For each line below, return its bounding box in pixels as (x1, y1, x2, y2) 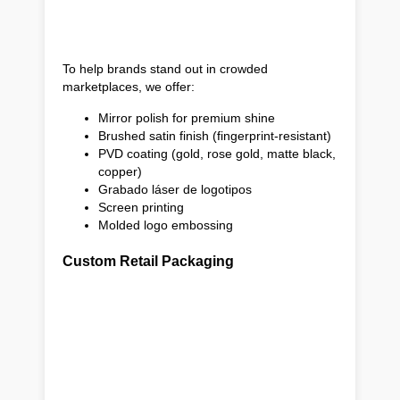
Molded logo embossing (98, 217, 233, 232)
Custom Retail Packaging (62, 252, 234, 269)
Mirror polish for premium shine (98, 110, 275, 125)
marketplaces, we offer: (62, 79, 195, 94)
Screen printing (98, 199, 184, 214)
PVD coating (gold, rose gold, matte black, (98, 146, 336, 161)
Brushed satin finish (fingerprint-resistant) (98, 128, 331, 143)
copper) (98, 163, 142, 179)
